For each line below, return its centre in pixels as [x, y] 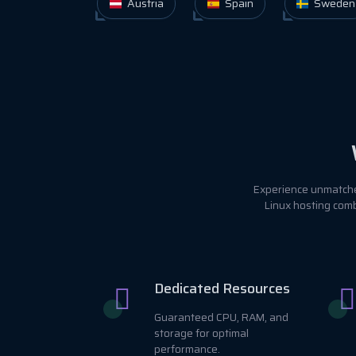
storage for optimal [201, 333]
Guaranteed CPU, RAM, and [221, 317]
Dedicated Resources [222, 288]
